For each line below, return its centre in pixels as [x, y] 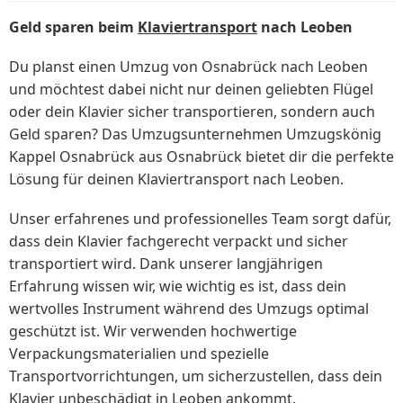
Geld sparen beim [73, 27]
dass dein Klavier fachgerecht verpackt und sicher [179, 242]
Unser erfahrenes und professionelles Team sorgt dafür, [200, 219]
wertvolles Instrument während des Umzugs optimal [189, 309]
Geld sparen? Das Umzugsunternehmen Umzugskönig [195, 134]
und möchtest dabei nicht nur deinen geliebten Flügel [191, 90]
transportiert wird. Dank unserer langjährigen [166, 264]
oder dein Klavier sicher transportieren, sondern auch [192, 112]
